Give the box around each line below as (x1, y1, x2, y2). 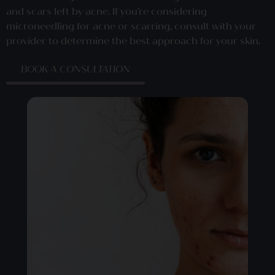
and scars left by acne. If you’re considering (6, 6, 207, 18)
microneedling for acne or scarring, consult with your (6, 20, 256, 33)
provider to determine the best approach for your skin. (6, 35, 260, 47)
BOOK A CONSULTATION (21, 63, 130, 75)
